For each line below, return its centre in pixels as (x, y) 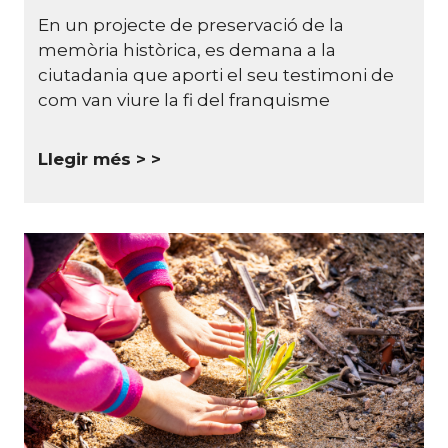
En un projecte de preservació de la (191, 24)
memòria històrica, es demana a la (187, 49)
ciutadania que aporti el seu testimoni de (216, 74)
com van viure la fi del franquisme (184, 99)
